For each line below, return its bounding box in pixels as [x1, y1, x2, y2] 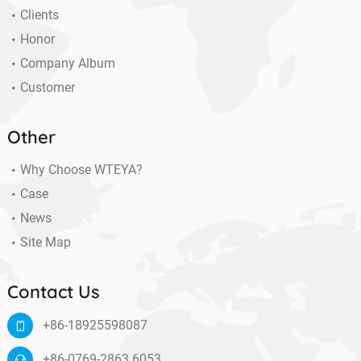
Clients [19, 7, 59, 23]
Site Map [19, 234, 71, 251]
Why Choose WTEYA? [19, 162, 143, 178]
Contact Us [6, 280, 100, 304]
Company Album [19, 56, 115, 72]
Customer [19, 80, 75, 96]
